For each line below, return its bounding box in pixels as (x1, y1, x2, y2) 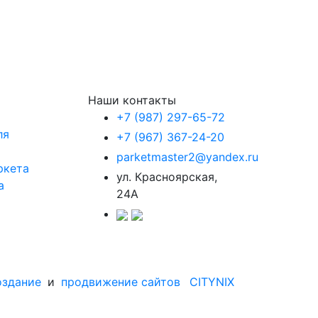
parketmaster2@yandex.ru (116, 150, 258, 165)
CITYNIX (190, 275, 234, 290)
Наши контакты (88, 93, 176, 108)
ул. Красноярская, (116, 170, 217, 185)
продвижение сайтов (61, 275, 180, 290)
